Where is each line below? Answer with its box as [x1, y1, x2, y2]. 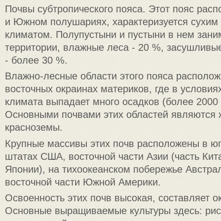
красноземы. [5, 122, 63, 133]
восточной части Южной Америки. [5, 176, 161, 187]
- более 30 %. [5, 54, 68, 66]
